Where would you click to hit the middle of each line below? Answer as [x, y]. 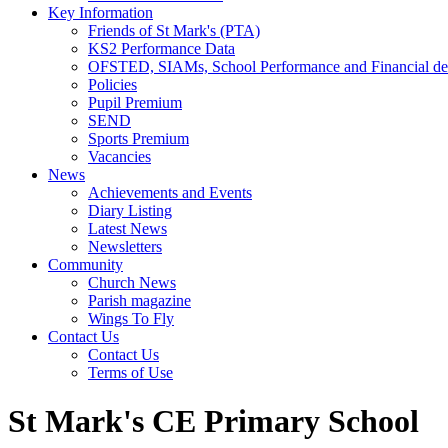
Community [85, 264]
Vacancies [119, 156]
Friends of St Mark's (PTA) [174, 30]
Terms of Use [130, 372]
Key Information [100, 12]
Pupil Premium [135, 102]
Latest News [127, 228]
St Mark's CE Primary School [213, 421]
